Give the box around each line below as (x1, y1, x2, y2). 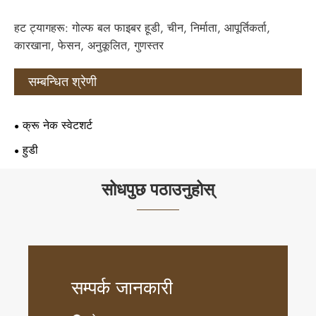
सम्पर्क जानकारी (71, 274, 173, 301)
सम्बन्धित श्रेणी (28, 73, 97, 92)
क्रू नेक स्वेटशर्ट (23, 117, 92, 134)
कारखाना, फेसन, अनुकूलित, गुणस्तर (14, 37, 164, 54)
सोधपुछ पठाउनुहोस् (102, 177, 214, 202)
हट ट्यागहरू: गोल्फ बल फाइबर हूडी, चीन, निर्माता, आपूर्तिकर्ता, (14, 20, 270, 37)
